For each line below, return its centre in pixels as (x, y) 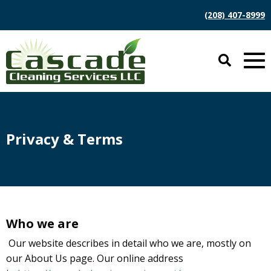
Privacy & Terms (64, 139)
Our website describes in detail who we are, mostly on (130, 243)
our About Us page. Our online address (95, 258)
